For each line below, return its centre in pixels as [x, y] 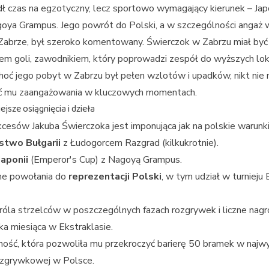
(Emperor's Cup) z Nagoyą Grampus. [105, 160]
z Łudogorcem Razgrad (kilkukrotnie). [140, 143]
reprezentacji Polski [115, 177]
